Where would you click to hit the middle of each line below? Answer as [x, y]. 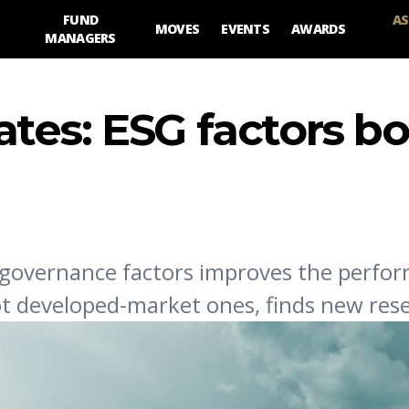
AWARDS [318, 29]
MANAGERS [80, 38]
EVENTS [246, 29]
